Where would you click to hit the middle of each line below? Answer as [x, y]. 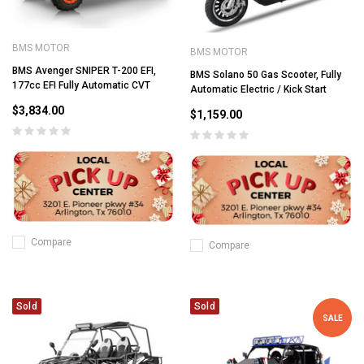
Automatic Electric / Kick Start [258, 89]
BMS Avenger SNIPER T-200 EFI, [84, 71]
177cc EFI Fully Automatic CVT [81, 86]
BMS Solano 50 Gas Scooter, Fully [266, 74]
